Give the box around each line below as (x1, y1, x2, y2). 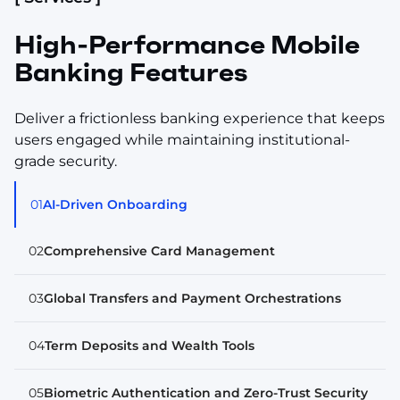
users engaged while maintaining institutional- (14, 130, 350, 148)
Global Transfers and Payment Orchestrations (44, 289, 341, 306)
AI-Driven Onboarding (43, 196, 187, 212)
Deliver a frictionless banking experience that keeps (14, 109, 385, 127)
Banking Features (14, 56, 247, 88)
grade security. (14, 152, 117, 170)
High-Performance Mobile (14, 29, 360, 61)
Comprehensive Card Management (44, 242, 275, 259)
